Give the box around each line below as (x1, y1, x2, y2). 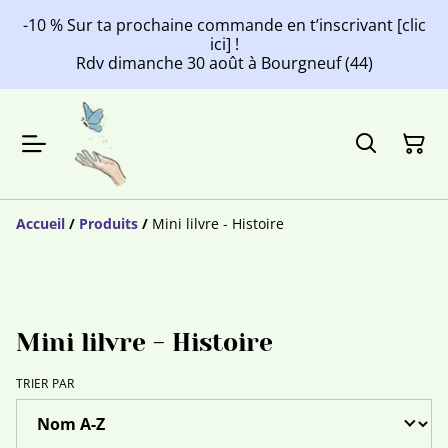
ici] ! (209, 33, 239, 55)
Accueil (16, 213, 65, 233)
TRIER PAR (16, 374, 75, 392)
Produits (79, 213, 138, 233)
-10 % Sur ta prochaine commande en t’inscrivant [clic (22, 14, 426, 36)
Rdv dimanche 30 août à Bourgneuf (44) (75, 52, 373, 74)
